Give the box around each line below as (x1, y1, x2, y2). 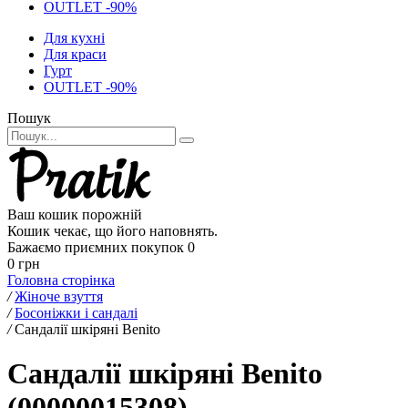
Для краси (44, 46, 107, 62)
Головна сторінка (7, 272, 115, 288)
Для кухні (44, 30, 105, 46)
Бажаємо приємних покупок (7, 240, 184, 255)
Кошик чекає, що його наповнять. (7, 223, 218, 239)
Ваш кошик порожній (7, 207, 142, 222)
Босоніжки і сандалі (15, 305, 138, 321)
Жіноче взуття (15, 289, 103, 304)
